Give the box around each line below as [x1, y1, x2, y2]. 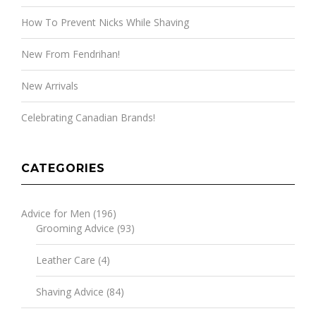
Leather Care [36, 253, 95, 267]
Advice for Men [21, 206, 90, 220]
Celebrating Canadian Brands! [21, 110, 155, 124]
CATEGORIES [21, 161, 105, 175]
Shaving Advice [36, 284, 104, 298]
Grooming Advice [36, 221, 114, 235]
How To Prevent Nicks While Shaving [21, 15, 189, 29]
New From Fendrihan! [21, 47, 120, 61]
